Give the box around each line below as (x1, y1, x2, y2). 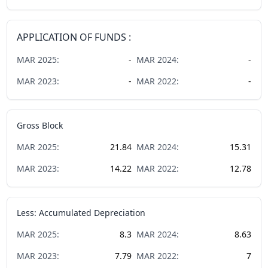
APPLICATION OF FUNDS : (17, 30, 132, 44)
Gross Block (17, 119, 63, 131)
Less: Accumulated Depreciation (17, 206, 146, 218)
